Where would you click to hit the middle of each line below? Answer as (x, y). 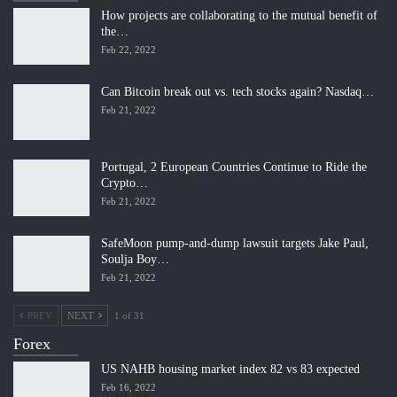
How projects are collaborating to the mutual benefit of (239, 15)
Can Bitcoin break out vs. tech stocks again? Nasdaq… (237, 91)
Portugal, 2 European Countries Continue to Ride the (234, 167)
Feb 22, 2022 (128, 49)
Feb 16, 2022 (128, 388)
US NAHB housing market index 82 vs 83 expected (230, 370)
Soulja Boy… (135, 259)
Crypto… (125, 183)
